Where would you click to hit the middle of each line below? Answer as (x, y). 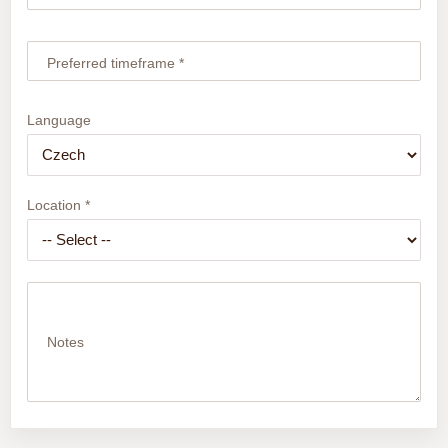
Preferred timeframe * (115, 63)
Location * (58, 204)
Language (58, 119)
